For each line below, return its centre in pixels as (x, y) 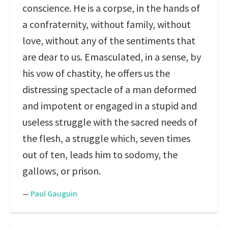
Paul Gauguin (54, 193)
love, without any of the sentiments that (109, 40)
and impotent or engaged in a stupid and (110, 106)
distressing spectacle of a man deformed (109, 89)
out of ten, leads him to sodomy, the (100, 154)
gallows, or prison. (62, 171)
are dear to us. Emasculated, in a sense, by (112, 57)
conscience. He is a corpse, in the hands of (111, 8)
